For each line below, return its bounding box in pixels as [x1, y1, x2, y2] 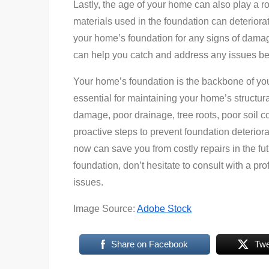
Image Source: [73, 204, 137, 214]
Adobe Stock [137, 204, 192, 214]
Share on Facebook [111, 239, 189, 249]
